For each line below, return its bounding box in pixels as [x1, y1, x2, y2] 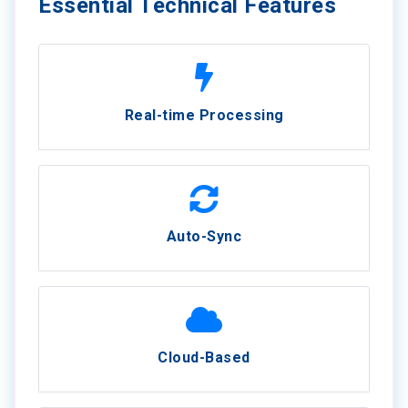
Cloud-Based [158, 348, 250, 366]
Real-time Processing [124, 106, 284, 124]
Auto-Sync [166, 227, 242, 245]
